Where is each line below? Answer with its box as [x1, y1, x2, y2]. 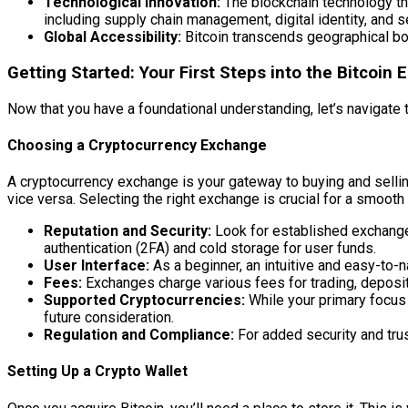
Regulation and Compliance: [44, 326, 234, 344]
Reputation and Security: [44, 222, 211, 240]
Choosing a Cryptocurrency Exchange [7, 136, 267, 154]
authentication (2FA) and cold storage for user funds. [44, 240, 376, 258]
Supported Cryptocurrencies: [44, 291, 245, 310]
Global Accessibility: [44, 28, 181, 46]
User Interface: [44, 257, 149, 275]
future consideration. [44, 309, 174, 327]
